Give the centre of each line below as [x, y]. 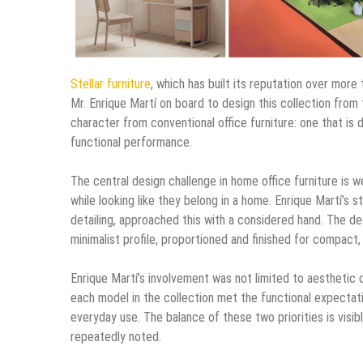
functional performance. [131, 142]
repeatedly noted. [116, 336]
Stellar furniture [111, 83]
